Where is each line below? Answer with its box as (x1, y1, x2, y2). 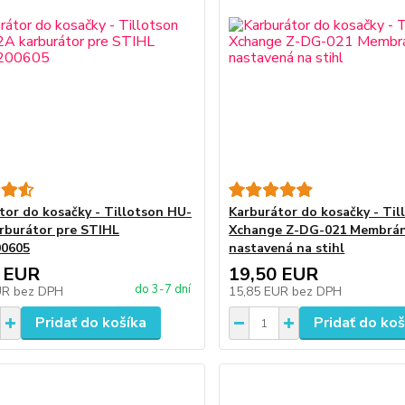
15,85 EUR (229, 283, 293, 300)
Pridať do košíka (34, 313, 146, 333)
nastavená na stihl (229, 240, 345, 257)
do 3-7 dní (135, 281, 192, 297)
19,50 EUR (229, 262, 319, 287)
